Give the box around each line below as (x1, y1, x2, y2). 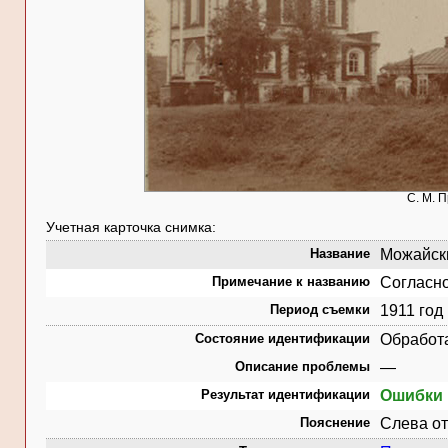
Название (310, 246, 370, 261)
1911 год (380, 302, 443, 319)
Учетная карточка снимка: (46, 219, 216, 235)
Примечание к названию (212, 274, 370, 289)
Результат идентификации (201, 387, 370, 402)
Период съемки (270, 302, 370, 317)
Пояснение (300, 415, 370, 430)
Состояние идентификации (195, 331, 370, 346)
